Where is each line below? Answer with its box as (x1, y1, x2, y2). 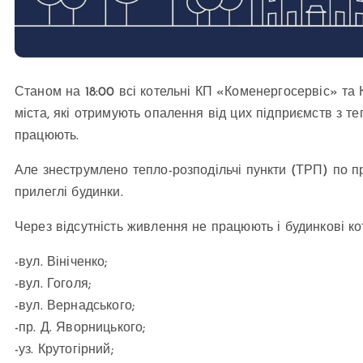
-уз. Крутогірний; (15, 344, 113, 357)
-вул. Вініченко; (15, 256, 108, 270)
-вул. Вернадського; (15, 300, 135, 314)
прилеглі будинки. (15, 186, 123, 200)
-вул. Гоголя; (15, 278, 92, 292)
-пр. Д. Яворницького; (15, 322, 146, 335)
